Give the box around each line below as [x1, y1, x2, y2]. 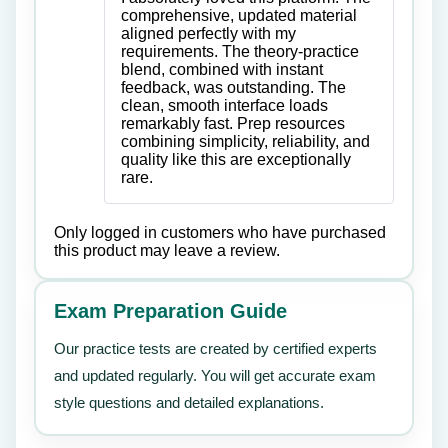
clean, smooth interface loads [121, 96, 328, 114]
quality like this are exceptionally [121, 150, 351, 168]
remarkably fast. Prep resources [121, 114, 345, 132]
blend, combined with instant [121, 60, 323, 78]
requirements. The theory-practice [121, 42, 359, 60]
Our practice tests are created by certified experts [54, 339, 377, 357]
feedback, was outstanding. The [121, 78, 346, 96]
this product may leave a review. [54, 241, 280, 259]
